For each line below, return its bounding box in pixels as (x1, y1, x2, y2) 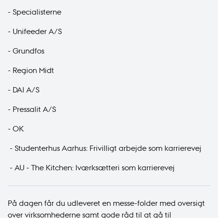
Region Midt (13, 66, 54, 75)
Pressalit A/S (13, 105, 56, 114)
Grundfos (13, 46, 44, 56)
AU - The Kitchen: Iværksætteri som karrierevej (15, 163, 175, 173)
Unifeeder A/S (13, 27, 62, 36)
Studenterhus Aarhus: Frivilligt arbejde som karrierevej (15, 144, 201, 153)
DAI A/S (13, 85, 39, 95)
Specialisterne (13, 7, 61, 17)
